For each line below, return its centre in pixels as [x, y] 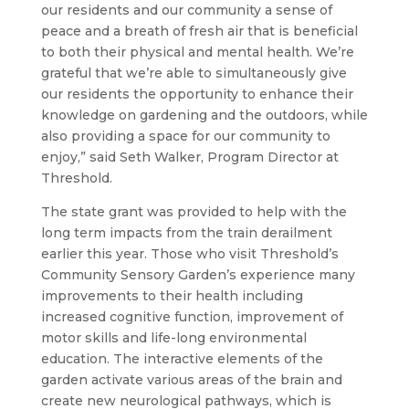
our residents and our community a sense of [186, 10]
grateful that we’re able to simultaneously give [194, 73]
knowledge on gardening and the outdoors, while [204, 115]
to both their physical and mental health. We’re [197, 52]
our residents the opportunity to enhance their [197, 94]
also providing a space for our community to [185, 136]
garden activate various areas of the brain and [191, 380]
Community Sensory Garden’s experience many [198, 275]
